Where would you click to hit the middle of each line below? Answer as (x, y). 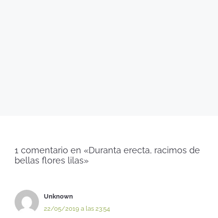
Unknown (58, 196)
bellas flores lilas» (52, 160)
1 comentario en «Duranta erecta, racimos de (107, 150)
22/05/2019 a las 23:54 (77, 208)
